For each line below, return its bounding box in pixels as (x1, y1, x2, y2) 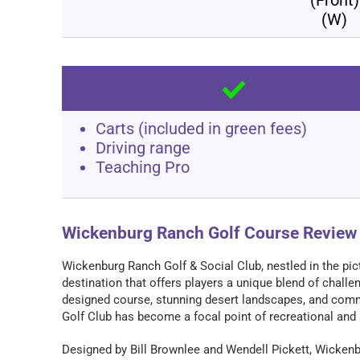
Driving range (96, 137, 191, 157)
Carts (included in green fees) (96, 118, 308, 138)
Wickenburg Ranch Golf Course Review (62, 223, 358, 243)
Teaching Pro (96, 157, 190, 177)
